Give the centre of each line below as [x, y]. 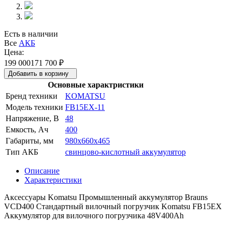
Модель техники [34, 107]
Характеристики [53, 180]
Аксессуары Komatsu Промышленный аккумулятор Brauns [106, 197]
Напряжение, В [32, 118]
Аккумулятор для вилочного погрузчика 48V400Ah [94, 215]
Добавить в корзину [38, 73]
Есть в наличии [31, 34]
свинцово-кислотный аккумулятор [125, 152]
